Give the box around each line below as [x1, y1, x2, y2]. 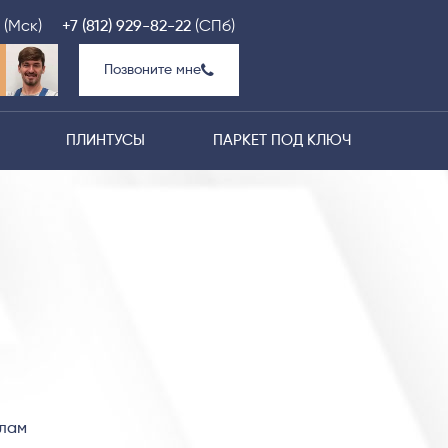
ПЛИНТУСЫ [66, 133, 145, 148]
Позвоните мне [104, 63, 201, 77]
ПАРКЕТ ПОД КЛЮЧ [213, 133, 351, 148]
